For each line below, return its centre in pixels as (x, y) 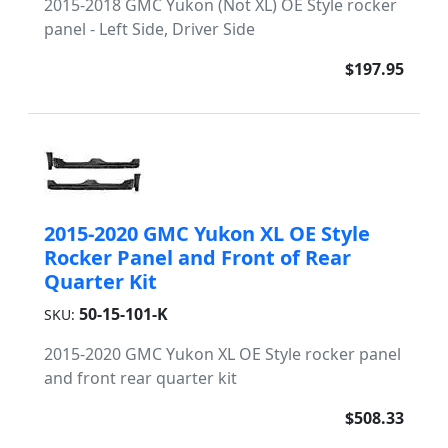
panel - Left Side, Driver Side (149, 29)
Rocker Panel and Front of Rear (197, 257)
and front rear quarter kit (140, 378)
